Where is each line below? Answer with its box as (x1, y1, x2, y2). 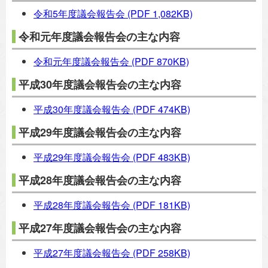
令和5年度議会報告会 (33, 7, 125, 20)
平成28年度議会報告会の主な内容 (19, 172, 181, 188)
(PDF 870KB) (129, 54, 189, 68)
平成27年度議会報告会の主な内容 (19, 220, 181, 236)
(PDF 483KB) (130, 150, 190, 164)
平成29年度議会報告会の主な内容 (19, 124, 181, 140)
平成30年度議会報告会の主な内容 (19, 77, 181, 92)
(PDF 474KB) (130, 102, 190, 116)
